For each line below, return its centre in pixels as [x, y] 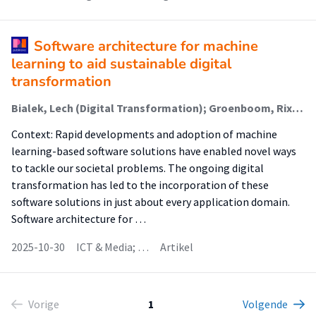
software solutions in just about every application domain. [151, 202]
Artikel [177, 247]
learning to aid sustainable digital [121, 64]
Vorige [44, 304]
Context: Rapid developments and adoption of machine [144, 134]
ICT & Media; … [113, 247]
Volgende [265, 304]
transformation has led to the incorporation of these [140, 185]
